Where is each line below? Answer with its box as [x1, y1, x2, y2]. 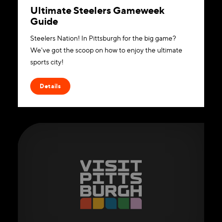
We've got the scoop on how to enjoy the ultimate [30, 45, 183, 54]
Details [40, 82, 61, 90]
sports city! [30, 57, 64, 66]
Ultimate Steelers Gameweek [30, 3, 165, 16]
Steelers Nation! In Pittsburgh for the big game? [30, 33, 176, 42]
